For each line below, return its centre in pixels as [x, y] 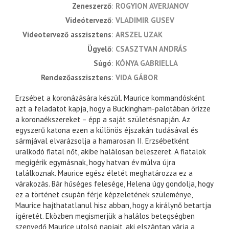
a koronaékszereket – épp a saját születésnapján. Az [103, 120]
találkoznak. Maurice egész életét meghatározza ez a [104, 173]
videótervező [91, 20]
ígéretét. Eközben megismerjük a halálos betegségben [105, 216]
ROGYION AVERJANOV [152, 6]
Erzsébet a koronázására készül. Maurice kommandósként [110, 98]
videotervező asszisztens [69, 35]
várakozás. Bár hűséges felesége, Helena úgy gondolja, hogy [114, 184]
